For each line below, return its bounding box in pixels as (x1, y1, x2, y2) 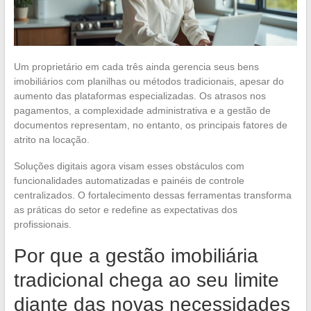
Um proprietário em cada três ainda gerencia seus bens (13, 60, 259, 72)
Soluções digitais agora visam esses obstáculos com (13, 160, 244, 171)
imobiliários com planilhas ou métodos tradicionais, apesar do (13, 75, 284, 87)
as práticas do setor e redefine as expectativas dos (13, 203, 237, 215)
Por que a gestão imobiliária (13, 244, 258, 267)
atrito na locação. (13, 133, 90, 145)
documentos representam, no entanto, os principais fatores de (13, 119, 287, 131)
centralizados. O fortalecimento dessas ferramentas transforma (13, 189, 292, 201)
